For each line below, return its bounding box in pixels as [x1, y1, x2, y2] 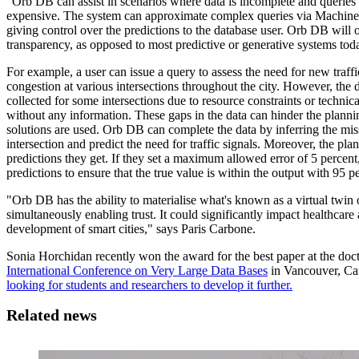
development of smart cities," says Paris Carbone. [6, 221, 256, 236]
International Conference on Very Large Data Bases [6, 263, 268, 277]
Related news [6, 305, 97, 324]
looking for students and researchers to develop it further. [6, 277, 292, 292]
